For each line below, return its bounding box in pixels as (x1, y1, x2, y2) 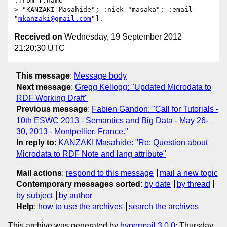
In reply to (16, 138, 54, 147)
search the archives (128, 202, 199, 211)
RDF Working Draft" (16, 93, 88, 102)
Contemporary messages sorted (16, 179, 140, 188)
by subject (16, 191, 53, 200)
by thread (176, 179, 210, 188)
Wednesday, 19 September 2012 (62, 32, 182, 42)
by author (58, 191, 92, 200)
